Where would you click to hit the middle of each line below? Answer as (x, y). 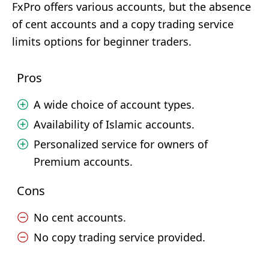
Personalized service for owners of (121, 144)
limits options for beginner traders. (102, 41)
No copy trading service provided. (119, 237)
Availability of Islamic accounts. (114, 124)
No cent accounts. (80, 217)
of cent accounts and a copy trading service (123, 24)
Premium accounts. (83, 162)
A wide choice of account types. (114, 104)
